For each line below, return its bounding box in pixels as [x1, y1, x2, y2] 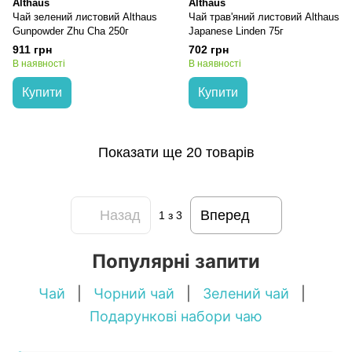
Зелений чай [203, 285, 289, 302]
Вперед [200, 207, 250, 223]
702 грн [189, 43, 229, 56]
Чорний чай [93, 285, 174, 302]
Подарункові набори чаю [90, 308, 262, 324]
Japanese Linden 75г [189, 25, 284, 37]
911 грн [13, 43, 52, 56]
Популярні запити [92, 250, 260, 273]
